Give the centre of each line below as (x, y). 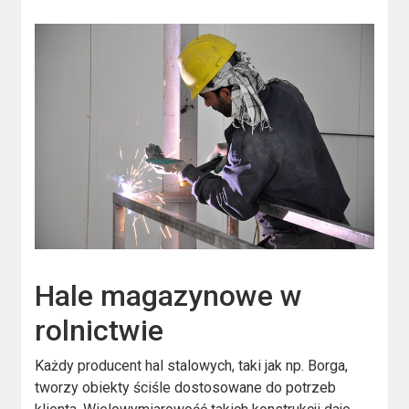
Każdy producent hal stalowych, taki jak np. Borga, (192, 365)
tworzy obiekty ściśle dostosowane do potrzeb (186, 387)
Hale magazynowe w (169, 295)
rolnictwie (100, 330)
